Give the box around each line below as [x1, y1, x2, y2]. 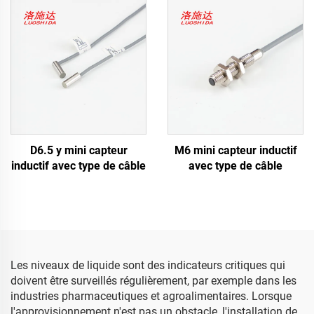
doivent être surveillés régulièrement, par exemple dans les [11, 274, 296, 287]
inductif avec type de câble [11, 159, 146, 172]
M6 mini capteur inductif [174, 144, 297, 157]
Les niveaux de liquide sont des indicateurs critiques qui [11, 259, 285, 272]
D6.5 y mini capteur [29, 144, 128, 157]
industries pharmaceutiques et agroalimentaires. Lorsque [11, 289, 292, 303]
